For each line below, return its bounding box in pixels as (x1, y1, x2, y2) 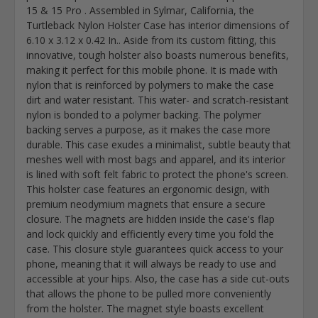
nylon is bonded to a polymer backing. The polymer (26, 107, 262, 121)
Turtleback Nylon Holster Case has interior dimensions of (26, 18, 290, 32)
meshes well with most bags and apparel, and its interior (26, 152, 286, 166)
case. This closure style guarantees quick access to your (26, 241, 284, 256)
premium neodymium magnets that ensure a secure (26, 197, 266, 211)
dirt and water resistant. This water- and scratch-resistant (26, 92, 290, 106)
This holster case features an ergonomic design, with (26, 182, 270, 196)
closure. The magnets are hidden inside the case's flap (26, 212, 275, 226)
